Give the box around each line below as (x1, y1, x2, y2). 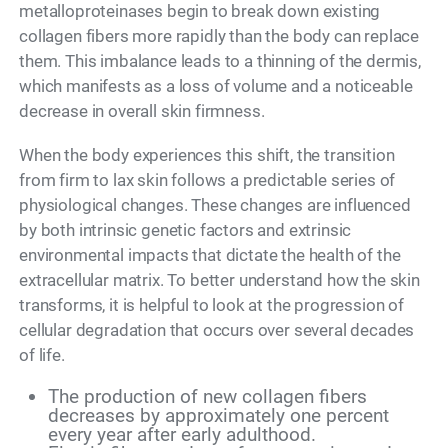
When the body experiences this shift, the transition (19, 144, 395, 165)
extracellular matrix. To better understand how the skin (19, 269, 420, 290)
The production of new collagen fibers (47, 385, 367, 409)
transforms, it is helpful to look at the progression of (19, 294, 404, 315)
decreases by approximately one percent (47, 404, 389, 428)
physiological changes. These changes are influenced (19, 194, 411, 215)
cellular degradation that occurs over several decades (19, 319, 415, 340)
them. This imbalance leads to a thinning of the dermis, (19, 50, 421, 71)
